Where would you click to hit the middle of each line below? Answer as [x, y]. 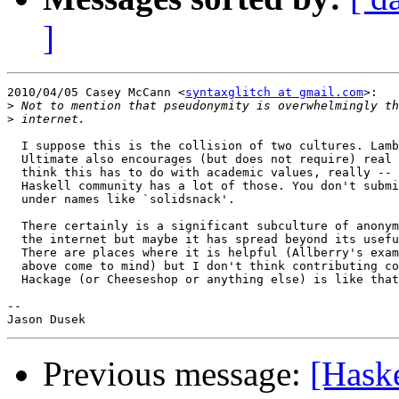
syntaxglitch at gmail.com [274, 93]
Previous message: [176, 374]
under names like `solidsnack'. [121, 199]
